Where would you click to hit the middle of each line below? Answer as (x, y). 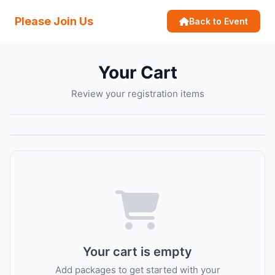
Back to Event (219, 21)
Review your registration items (137, 94)
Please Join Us (54, 21)
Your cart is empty (137, 252)
